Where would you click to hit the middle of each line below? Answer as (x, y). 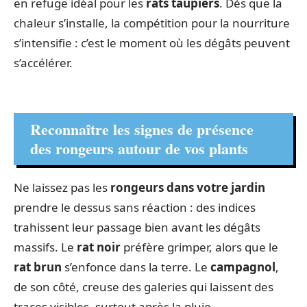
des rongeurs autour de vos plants (139, 148)
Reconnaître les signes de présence (142, 129)
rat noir (99, 247)
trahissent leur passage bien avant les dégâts (137, 227)
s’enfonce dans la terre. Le (136, 267)
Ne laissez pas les (62, 187)
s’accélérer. (43, 63)
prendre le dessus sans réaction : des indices (135, 207)
